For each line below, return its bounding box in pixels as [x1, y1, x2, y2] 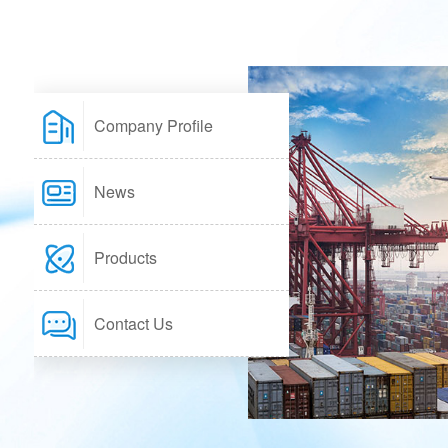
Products [93, 246, 157, 269]
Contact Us [93, 312, 173, 335]
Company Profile [93, 114, 213, 137]
